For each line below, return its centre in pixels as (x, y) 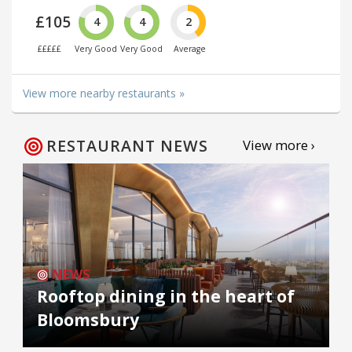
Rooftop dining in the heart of (166, 297)
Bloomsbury (88, 320)
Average (189, 49)
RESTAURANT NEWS (127, 146)
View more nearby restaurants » (104, 93)
